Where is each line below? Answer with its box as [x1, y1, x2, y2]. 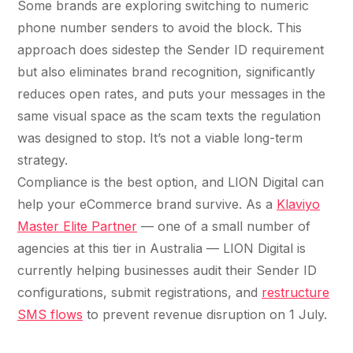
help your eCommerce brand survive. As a [17, 196, 277, 213]
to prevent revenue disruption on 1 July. [83, 307, 327, 323]
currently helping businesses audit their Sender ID [17, 262, 317, 279]
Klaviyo [277, 196, 320, 213]
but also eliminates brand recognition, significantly [17, 64, 315, 80]
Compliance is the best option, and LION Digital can [17, 174, 324, 191]
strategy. [17, 152, 68, 169]
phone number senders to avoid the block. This [17, 20, 302, 36]
